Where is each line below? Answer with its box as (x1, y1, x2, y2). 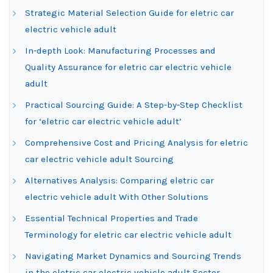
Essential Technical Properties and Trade (25, 213, 198, 224)
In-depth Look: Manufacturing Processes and (25, 45, 216, 56)
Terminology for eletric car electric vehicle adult (25, 229, 232, 240)
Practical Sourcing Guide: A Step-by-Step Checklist (25, 99, 243, 110)
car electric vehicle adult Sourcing (25, 154, 174, 165)
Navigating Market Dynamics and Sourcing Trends (25, 250, 241, 261)
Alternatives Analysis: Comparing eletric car (25, 175, 214, 186)
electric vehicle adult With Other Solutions (25, 191, 208, 202)
